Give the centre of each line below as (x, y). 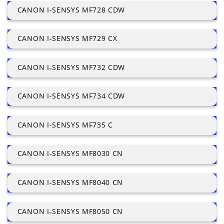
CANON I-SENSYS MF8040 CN (70, 182)
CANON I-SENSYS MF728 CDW (71, 9)
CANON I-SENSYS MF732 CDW (71, 67)
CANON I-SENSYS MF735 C (65, 124)
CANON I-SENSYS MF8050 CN (70, 211)
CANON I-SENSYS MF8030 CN (70, 153)
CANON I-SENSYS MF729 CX (67, 38)
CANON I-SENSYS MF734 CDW (71, 96)
